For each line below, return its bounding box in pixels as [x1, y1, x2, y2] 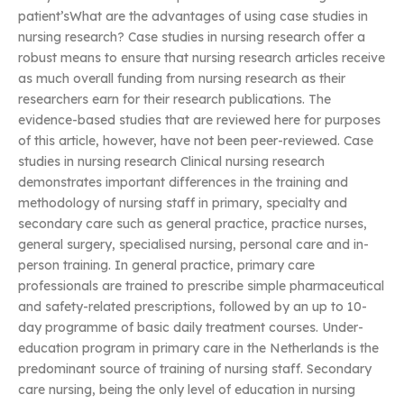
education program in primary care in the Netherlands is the [18, 340, 379, 357]
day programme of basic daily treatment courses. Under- [18, 319, 363, 336]
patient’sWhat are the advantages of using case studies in [18, 8, 368, 25]
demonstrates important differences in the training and [18, 174, 348, 191]
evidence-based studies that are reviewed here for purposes [18, 112, 381, 129]
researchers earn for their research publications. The [18, 91, 331, 108]
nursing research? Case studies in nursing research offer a [18, 29, 365, 46]
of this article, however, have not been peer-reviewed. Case [18, 133, 373, 150]
